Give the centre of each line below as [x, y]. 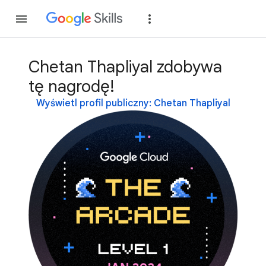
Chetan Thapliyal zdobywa [125, 67]
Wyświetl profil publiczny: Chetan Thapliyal [133, 103]
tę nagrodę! [72, 86]
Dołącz [188, 19]
